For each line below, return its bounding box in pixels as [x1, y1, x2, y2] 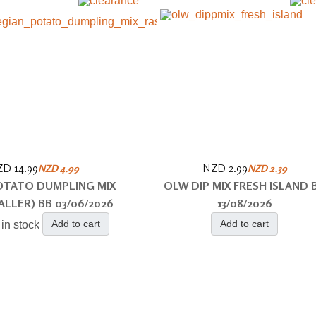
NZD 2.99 [202, 161, 248, 175]
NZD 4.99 [37, 162, 79, 174]
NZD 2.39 [247, 162, 287, 174]
